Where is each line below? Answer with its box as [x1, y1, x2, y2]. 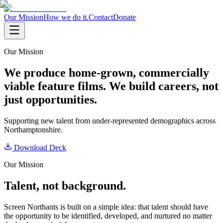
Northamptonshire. [4, 125, 63, 134]
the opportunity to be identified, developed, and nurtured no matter [4, 211, 212, 220]
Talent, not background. [4, 179, 126, 192]
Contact [89, 13, 113, 21]
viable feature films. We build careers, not [4, 79, 219, 93]
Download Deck [12, 143, 66, 152]
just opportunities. [4, 93, 97, 106]
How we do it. [43, 13, 89, 21]
